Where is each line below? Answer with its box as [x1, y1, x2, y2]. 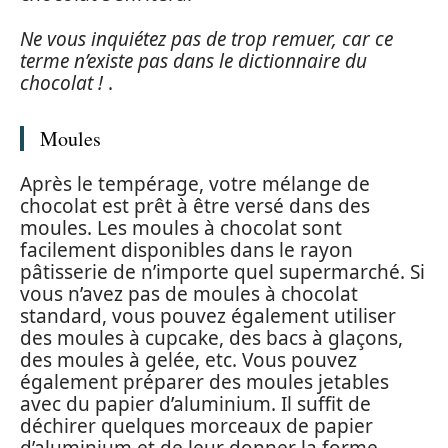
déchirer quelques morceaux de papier [20, 413, 373, 440]
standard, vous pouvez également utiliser [20, 303, 396, 330]
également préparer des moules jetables [20, 369, 389, 396]
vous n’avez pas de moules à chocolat [20, 281, 358, 308]
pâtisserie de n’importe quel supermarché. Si [20, 259, 425, 286]
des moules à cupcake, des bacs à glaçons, [20, 325, 403, 352]
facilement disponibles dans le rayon [20, 237, 353, 264]
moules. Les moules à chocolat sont [20, 215, 342, 242]
